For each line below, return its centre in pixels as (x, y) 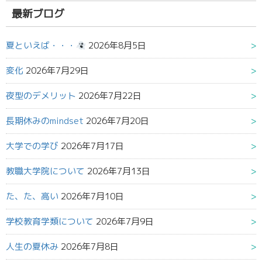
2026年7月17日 (92, 146)
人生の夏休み (32, 247)
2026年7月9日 (125, 222)
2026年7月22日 (110, 96)
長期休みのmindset (45, 121)
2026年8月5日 (117, 46)
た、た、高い (32, 196)
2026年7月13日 (119, 171)
